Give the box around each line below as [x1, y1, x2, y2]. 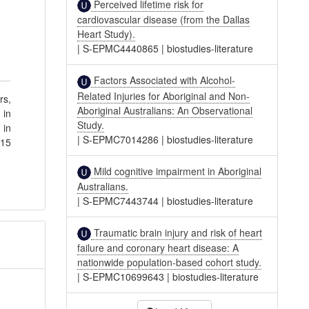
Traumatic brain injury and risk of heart [91, 225, 263, 239]
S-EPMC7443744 [83, 193, 159, 208]
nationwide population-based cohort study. [77, 255, 262, 270]
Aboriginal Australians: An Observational [77, 103, 253, 117]
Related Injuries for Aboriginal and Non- [77, 88, 250, 103]
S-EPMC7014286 [83, 132, 159, 146]
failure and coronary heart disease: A [77, 241, 239, 255]
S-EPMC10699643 [83, 270, 165, 284]
